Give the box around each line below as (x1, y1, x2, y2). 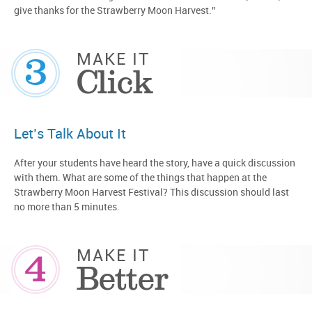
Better (77, 259, 168, 298)
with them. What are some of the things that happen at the (14, 173, 267, 183)
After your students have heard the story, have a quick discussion (14, 158, 295, 169)
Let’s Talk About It (14, 127, 126, 142)
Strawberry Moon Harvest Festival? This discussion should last (14, 187, 289, 198)
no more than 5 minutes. (14, 202, 120, 212)
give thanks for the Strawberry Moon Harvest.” (14, 6, 215, 16)
